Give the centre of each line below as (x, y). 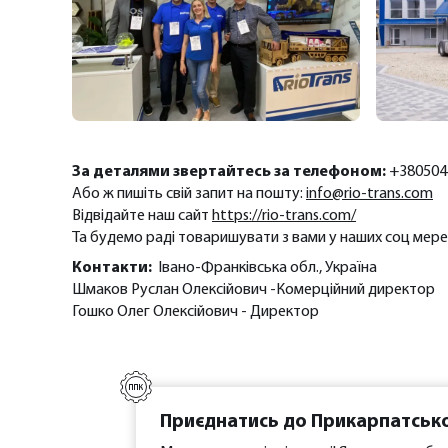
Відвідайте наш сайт (142, 216)
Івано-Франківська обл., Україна (267, 268)
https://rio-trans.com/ (284, 216)
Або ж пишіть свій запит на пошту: (189, 194)
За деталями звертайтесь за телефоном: (229, 172)
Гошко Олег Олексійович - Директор (195, 312)
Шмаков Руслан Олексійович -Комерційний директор (253, 290)
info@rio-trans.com (369, 194)
